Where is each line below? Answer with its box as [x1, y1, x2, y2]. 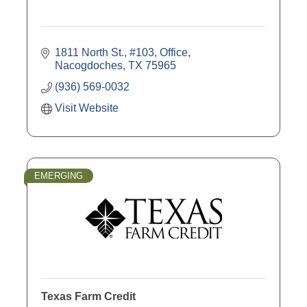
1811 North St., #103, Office [55, 47, 188, 59]
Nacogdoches [55, 60, 123, 72]
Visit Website [55, 102, 119, 114]
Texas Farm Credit [41, 291, 136, 303]
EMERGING [34, 171, 83, 182]
